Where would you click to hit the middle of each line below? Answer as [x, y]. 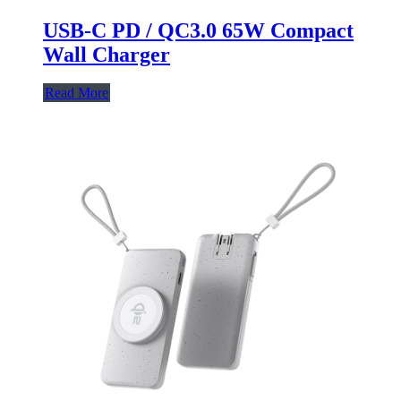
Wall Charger [107, 54]
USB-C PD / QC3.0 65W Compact [198, 30]
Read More [77, 92]
